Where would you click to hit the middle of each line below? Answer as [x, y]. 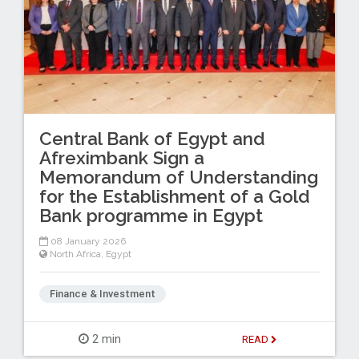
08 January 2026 [87, 242]
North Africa [75, 254]
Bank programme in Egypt [151, 215]
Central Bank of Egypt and [152, 138]
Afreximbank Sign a [121, 157]
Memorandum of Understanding [178, 177]
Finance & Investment [102, 294]
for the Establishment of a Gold [174, 196]
